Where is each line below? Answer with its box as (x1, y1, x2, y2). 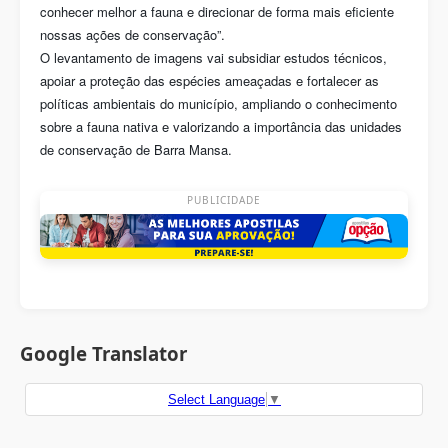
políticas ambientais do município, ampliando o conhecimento (40, 94, 397, 113)
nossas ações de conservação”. (40, 25, 225, 44)
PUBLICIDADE (187, 193, 261, 207)
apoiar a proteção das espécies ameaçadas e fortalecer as (40, 71, 379, 90)
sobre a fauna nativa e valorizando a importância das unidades (40, 117, 402, 136)
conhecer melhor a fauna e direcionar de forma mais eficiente (40, 2, 394, 21)
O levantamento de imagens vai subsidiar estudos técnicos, (40, 48, 387, 67)
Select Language (168, 392, 265, 408)
